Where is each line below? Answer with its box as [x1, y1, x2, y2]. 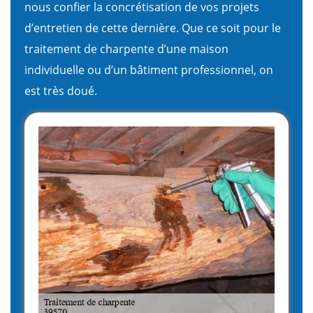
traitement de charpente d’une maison [24, 41, 228, 57]
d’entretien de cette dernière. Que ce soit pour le [24, 20, 281, 36]
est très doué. [24, 82, 97, 99]
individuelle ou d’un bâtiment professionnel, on [24, 61, 273, 78]
